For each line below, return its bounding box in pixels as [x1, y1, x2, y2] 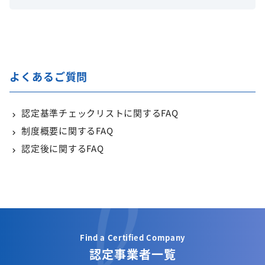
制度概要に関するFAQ [21, 124, 114, 137]
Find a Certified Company [80, 232, 185, 244]
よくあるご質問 [9, 69, 88, 85]
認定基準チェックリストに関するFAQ [21, 106, 179, 119]
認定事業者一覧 [89, 245, 176, 263]
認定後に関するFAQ [21, 142, 104, 155]
